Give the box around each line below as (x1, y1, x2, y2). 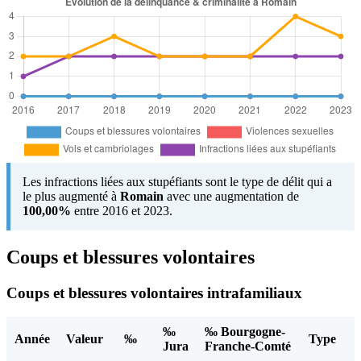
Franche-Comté (205, 339, 291, 354)
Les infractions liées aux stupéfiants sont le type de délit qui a (23, 174, 332, 189)
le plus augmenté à (23, 189, 120, 203)
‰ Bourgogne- (205, 325, 285, 339)
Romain (120, 189, 164, 203)
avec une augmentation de (164, 189, 299, 203)
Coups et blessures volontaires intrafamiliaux (6, 284, 302, 301)
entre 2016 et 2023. (71, 203, 172, 218)
